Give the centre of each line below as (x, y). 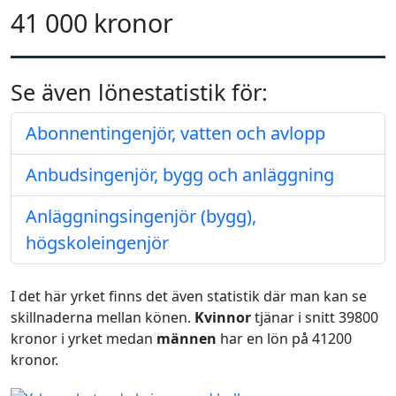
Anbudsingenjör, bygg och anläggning (180, 175)
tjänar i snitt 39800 (315, 317)
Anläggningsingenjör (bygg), (141, 216)
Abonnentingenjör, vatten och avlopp (175, 133)
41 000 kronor (92, 23)
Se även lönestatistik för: (139, 92)
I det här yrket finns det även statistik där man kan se (189, 296)
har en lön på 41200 (284, 339)
